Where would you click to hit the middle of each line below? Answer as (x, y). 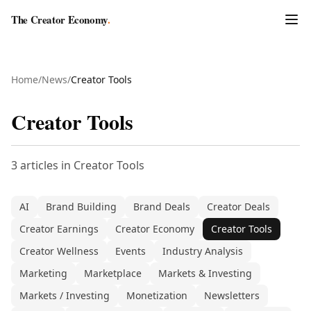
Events (131, 251)
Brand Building (81, 207)
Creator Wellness (59, 251)
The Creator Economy (59, 19)
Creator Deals (238, 207)
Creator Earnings (59, 229)
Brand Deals (162, 207)
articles (39, 165)
